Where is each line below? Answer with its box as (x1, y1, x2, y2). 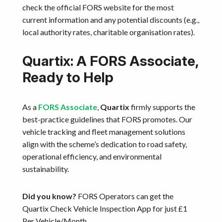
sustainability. (22, 164, 69, 173)
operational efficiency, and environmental (22, 151, 162, 161)
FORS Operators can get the (76, 191, 173, 201)
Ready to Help (22, 68, 113, 86)
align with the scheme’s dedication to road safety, (22, 139, 187, 149)
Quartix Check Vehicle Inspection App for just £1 (22, 203, 187, 213)
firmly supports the (129, 102, 195, 111)
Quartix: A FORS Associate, (22, 52, 198, 69)
